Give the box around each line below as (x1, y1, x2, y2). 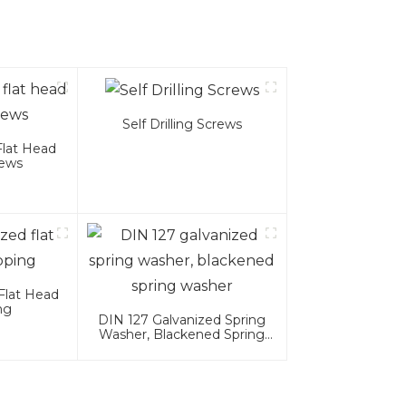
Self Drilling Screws (121, 116, 242, 133)
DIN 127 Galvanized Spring (98, 312, 266, 329)
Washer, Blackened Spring (99, 326, 266, 343)
